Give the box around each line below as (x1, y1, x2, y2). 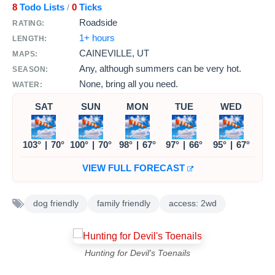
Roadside (79, 17, 117, 28)
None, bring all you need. (79, 78, 178, 89)
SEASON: (12, 64, 48, 74)
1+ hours (79, 32, 115, 43)
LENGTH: (12, 34, 47, 43)
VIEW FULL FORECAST (82, 162, 187, 173)
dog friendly (33, 198, 79, 208)
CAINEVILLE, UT (79, 47, 149, 58)
